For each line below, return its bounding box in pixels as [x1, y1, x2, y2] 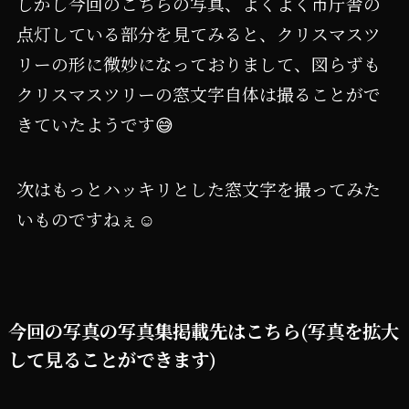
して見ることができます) [7, 346, 216, 373]
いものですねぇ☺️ [16, 205, 155, 231]
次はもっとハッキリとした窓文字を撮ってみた [16, 175, 381, 201]
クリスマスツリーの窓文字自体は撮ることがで [16, 81, 381, 107]
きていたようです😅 [16, 111, 173, 137]
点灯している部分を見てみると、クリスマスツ [16, 21, 381, 47]
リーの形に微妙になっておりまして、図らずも [16, 51, 381, 77]
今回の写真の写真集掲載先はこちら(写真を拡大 [7, 318, 399, 345]
